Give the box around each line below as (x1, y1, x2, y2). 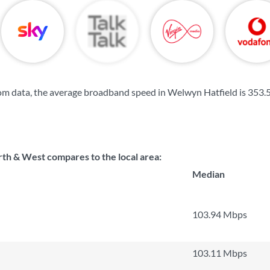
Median (192, 168, 225, 180)
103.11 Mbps (192, 247, 247, 259)
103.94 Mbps (192, 209, 247, 220)
